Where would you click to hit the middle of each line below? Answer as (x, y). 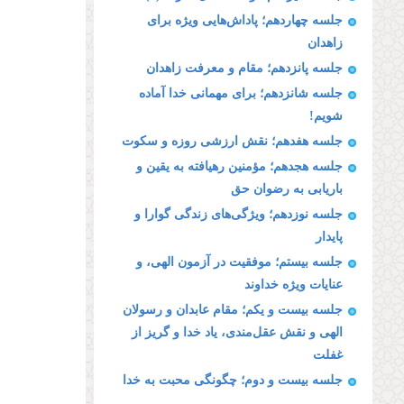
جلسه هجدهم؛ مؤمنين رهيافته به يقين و (239, 166)
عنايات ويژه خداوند (294, 285)
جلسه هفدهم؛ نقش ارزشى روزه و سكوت (232, 141)
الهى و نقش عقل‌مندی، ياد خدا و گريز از (237, 332)
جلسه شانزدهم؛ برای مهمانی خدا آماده (241, 93)
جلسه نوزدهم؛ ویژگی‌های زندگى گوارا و (239, 214)
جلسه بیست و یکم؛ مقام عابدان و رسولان (233, 310)
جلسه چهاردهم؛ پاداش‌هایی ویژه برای (245, 20)
